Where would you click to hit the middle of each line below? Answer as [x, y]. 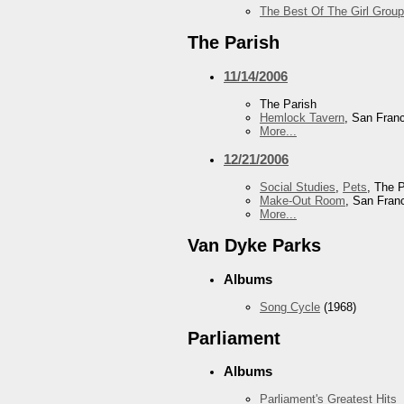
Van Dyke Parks [254, 246]
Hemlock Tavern [302, 117]
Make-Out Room [303, 201]
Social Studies [298, 188]
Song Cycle [290, 307]
